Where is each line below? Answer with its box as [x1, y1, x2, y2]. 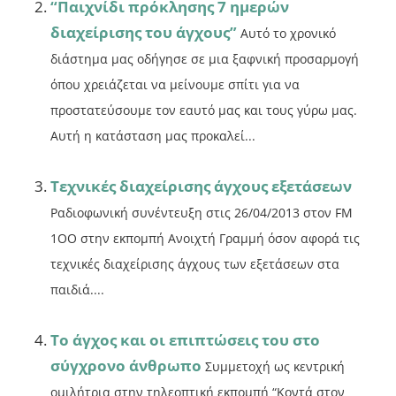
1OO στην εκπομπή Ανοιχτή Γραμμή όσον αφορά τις [50, 230, 361, 247]
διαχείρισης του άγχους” [50, 22, 238, 43]
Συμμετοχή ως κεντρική [205, 358, 346, 376]
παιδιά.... [50, 281, 105, 299]
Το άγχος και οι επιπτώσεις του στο [50, 330, 321, 351]
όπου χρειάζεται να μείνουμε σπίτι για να [50, 76, 301, 94]
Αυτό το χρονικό [240, 25, 337, 42]
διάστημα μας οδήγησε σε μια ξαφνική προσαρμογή [50, 50, 360, 68]
